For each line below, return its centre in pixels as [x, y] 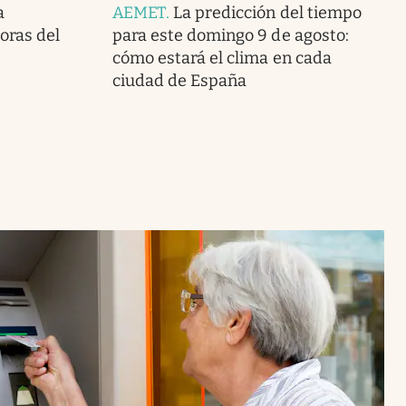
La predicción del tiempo [267, 13]
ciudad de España [179, 81]
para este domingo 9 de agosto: [230, 36]
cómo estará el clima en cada [222, 58]
